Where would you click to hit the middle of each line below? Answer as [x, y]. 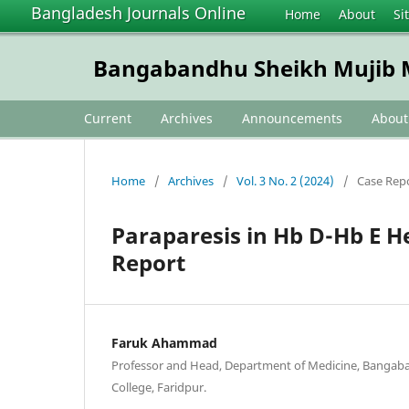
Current [108, 118]
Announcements [292, 118]
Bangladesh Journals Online [138, 13]
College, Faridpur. [159, 387]
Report [148, 262]
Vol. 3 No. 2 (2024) [285, 180]
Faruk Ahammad [164, 342]
